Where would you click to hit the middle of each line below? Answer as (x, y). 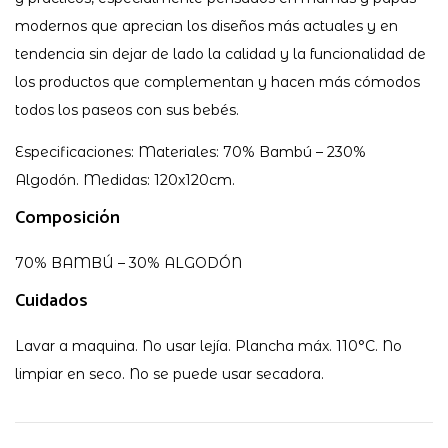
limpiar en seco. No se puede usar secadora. (169, 374)
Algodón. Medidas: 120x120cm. (125, 180)
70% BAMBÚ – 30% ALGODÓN (128, 263)
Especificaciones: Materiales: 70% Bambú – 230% (190, 152)
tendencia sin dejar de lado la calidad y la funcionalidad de (220, 54)
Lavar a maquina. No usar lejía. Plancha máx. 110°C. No (208, 346)
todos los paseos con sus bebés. (127, 110)
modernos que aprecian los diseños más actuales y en (206, 26)
